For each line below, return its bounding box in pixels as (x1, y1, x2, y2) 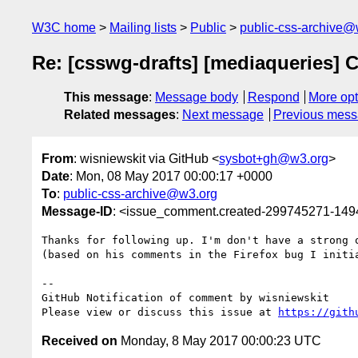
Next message (182, 108, 264, 122)
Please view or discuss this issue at (42, 305, 278, 318)
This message (64, 90, 149, 105)
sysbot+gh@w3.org (219, 151, 328, 165)
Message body (155, 90, 238, 105)
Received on (42, 333, 117, 348)
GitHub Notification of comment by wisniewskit (42, 291, 329, 304)
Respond (247, 90, 300, 105)
